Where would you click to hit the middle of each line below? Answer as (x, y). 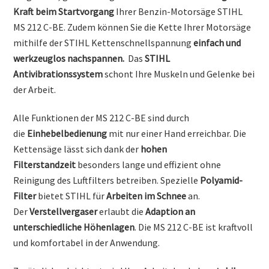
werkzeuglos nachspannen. (71, 58)
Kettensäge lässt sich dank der (77, 149)
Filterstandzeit (45, 164)
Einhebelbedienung (67, 133)
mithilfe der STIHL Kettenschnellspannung (104, 42)
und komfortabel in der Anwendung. (87, 242)
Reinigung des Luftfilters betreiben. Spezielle (107, 180)
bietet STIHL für (71, 195)
